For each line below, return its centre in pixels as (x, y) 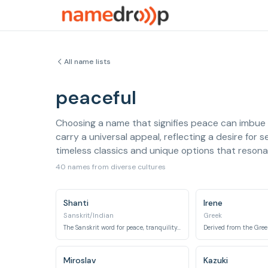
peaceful (96, 98)
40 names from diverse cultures (111, 167)
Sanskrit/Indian (89, 216)
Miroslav (80, 260)
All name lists (87, 62)
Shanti (76, 203)
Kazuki (215, 260)
